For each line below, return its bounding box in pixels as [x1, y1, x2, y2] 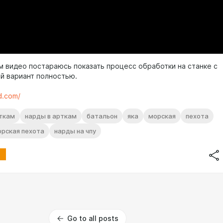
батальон [87, 111, 117, 120]
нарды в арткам [25, 111, 77, 120]
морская [148, 111, 176, 120]
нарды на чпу [54, 126, 96, 135]
